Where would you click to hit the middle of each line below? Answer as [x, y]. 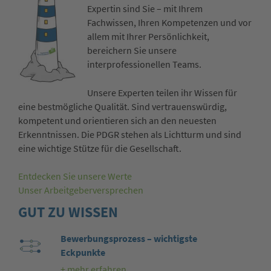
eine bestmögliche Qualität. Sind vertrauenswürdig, [122, 106]
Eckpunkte [83, 253]
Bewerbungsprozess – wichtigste [129, 239]
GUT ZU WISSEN [68, 212]
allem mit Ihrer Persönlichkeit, [148, 37]
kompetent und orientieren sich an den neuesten [117, 120]
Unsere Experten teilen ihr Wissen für [162, 93]
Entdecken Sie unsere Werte [75, 177]
